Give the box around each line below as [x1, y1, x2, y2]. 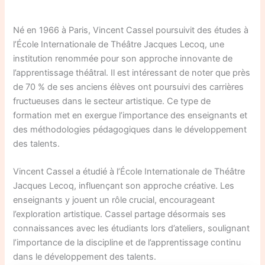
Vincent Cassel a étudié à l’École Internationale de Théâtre [13, 166, 245, 177]
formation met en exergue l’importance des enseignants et [13, 109, 248, 121]
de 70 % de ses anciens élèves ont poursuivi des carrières [13, 81, 244, 92]
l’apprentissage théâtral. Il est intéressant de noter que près [13, 67, 251, 78]
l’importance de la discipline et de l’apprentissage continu [13, 237, 241, 248]
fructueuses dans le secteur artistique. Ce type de [13, 95, 211, 106]
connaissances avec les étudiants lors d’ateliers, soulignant [13, 223, 250, 234]
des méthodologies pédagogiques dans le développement [13, 124, 247, 135]
